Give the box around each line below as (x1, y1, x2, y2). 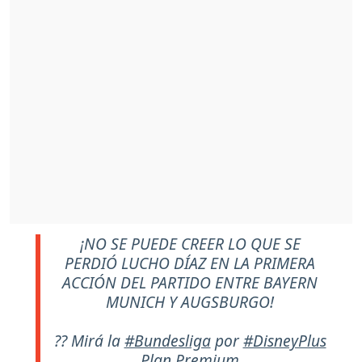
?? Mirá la (53, 329, 124, 351)
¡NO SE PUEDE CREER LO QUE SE (79, 232, 301, 255)
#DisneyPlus (242, 329, 326, 351)
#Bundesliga (124, 329, 211, 351)
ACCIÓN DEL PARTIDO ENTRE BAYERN (62, 271, 318, 293)
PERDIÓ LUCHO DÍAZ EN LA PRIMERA (65, 251, 315, 274)
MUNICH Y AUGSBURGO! (106, 290, 274, 313)
